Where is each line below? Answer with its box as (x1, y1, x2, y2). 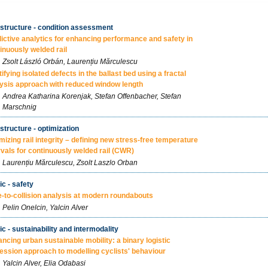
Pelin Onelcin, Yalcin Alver (2, 203, 88, 212)
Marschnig (2, 103, 36, 111)
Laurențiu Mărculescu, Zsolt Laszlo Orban (2, 159, 138, 167)
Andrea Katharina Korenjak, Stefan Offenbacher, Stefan (2, 92, 181, 100)
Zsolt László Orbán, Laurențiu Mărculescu (2, 57, 138, 66)
